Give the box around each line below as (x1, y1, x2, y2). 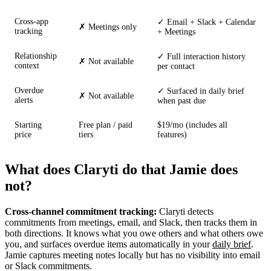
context (15, 61, 39, 71)
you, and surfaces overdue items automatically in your (5, 239, 212, 250)
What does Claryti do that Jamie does (5, 162, 238, 178)
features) (157, 130, 187, 140)
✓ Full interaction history (157, 52, 246, 62)
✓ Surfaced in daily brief (157, 87, 244, 96)
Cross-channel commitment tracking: (5, 206, 157, 217)
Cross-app (15, 17, 48, 27)
